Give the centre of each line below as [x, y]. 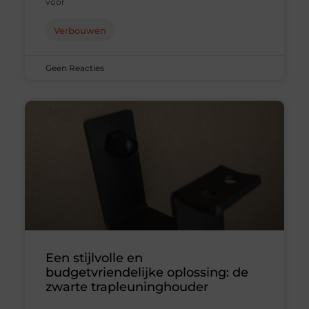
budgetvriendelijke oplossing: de [147, 273]
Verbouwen [80, 31]
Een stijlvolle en [94, 258]
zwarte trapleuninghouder [127, 287]
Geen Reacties [74, 68]
